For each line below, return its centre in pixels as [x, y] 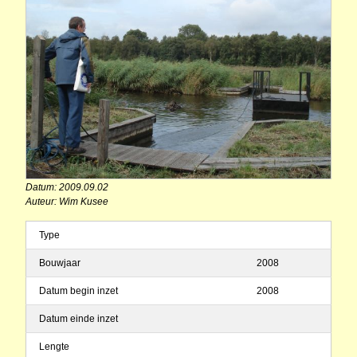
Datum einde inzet [78, 319]
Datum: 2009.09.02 [67, 188]
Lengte [54, 347]
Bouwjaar [60, 263]
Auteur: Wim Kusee [67, 202]
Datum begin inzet [78, 291]
